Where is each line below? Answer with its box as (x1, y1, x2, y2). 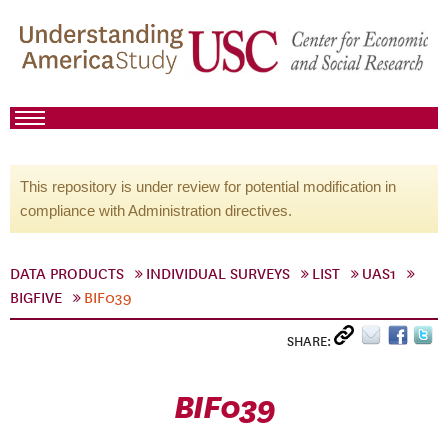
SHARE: (287, 333, 334, 350)
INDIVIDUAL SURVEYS (146, 265, 290, 283)
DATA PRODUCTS (10, 265, 124, 283)
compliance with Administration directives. (20, 202, 292, 219)
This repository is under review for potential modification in (20, 178, 396, 195)
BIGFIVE (10, 289, 62, 307)
